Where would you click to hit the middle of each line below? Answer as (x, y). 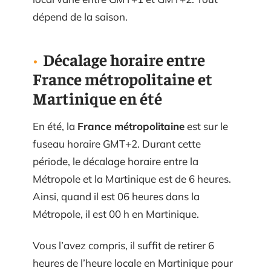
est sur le (206, 126)
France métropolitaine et (122, 79)
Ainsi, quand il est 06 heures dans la (116, 196)
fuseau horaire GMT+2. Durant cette (117, 144)
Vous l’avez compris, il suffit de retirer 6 (123, 245)
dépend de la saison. (80, 17)
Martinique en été (97, 98)
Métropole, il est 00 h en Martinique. (116, 214)
